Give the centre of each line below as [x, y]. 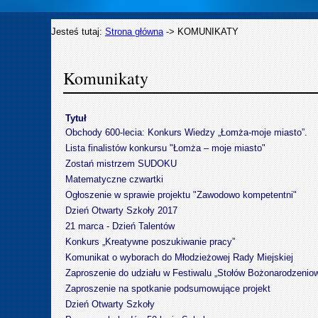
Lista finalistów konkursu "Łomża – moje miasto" [165, 148]
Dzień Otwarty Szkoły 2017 [121, 210]
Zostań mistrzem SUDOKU [121, 164]
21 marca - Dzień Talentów [120, 226]
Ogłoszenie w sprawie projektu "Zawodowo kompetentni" [181, 195]
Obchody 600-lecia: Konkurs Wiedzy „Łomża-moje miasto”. [186, 132]
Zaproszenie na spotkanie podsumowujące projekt [168, 289]
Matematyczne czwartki [114, 179]
